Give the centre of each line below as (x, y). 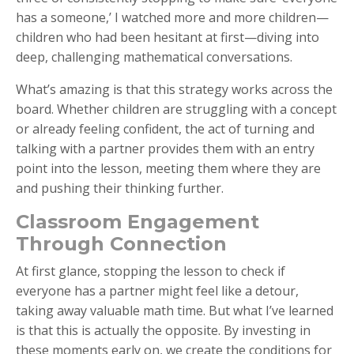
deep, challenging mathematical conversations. (154, 56)
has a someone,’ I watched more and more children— (172, 17)
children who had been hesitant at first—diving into (168, 37)
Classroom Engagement (137, 221)
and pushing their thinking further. (120, 188)
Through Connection (121, 243)
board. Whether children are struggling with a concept (176, 109)
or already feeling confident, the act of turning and (165, 128)
